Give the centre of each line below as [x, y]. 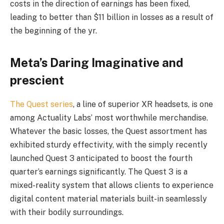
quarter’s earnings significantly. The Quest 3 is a [99, 172]
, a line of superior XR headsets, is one [143, 104]
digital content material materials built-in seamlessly [108, 199]
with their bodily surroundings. [67, 212]
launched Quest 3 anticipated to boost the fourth [101, 158]
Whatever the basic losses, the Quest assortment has [108, 131]
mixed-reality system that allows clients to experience [112, 185]
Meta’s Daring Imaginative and [96, 62]
